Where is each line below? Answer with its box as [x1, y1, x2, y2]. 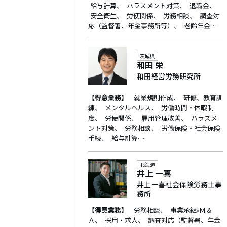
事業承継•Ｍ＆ [170, 205, 212, 215]
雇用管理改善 [141, 113, 181, 123]
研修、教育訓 [183, 93, 223, 102]
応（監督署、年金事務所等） [88, 21, 174, 30]
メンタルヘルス [104, 103, 151, 112]
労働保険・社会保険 [161, 123, 220, 133]
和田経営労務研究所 [137, 71, 201, 81]
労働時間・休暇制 [161, 103, 214, 112]
